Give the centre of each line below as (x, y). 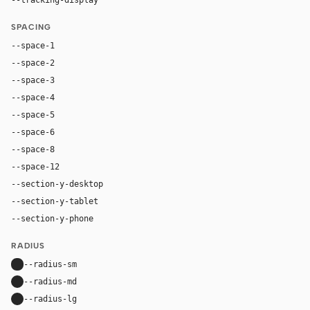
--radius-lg (50, 299)
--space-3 (33, 80)
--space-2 (33, 63)
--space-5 (33, 115)
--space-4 (33, 97)
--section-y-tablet (55, 201)
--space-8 (33, 149)
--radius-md (50, 281)
